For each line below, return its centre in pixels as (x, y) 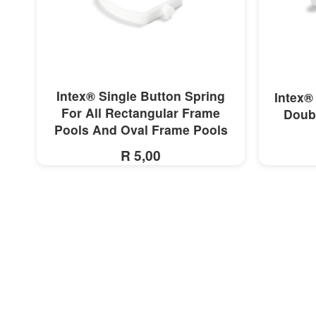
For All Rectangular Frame (141, 113)
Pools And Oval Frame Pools (141, 129)
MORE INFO (141, 94)
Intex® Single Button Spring (141, 96)
